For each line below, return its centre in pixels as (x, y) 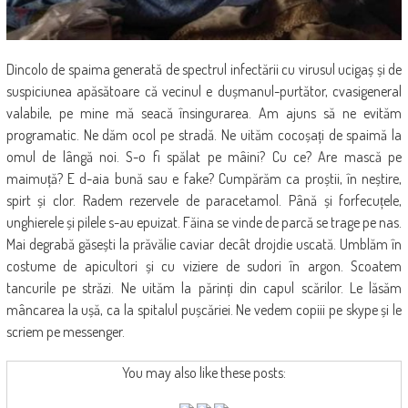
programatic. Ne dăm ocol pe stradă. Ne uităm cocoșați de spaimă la (204, 135)
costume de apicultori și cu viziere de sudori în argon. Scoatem (204, 266)
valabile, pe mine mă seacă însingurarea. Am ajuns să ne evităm (204, 113)
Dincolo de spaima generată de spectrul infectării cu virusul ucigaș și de (204, 70)
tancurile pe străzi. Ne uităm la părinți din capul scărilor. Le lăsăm (204, 288)
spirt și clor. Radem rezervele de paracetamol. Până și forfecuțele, (204, 201)
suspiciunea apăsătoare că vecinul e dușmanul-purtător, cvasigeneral (204, 92)
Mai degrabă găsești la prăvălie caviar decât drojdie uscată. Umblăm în (204, 245)
